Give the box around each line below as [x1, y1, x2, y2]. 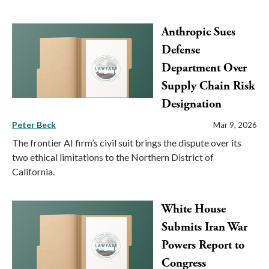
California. [12, 165, 55, 177]
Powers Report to [162, 237, 244, 253]
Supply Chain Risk [162, 78, 255, 94]
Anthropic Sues [162, 24, 235, 40]
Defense [162, 42, 200, 58]
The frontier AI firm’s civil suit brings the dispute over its [12, 136, 241, 148]
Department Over [162, 60, 247, 76]
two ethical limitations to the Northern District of [12, 151, 214, 163]
